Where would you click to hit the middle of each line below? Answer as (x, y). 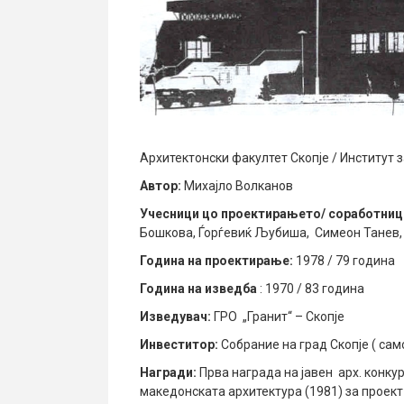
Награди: (168, 372)
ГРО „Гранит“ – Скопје (278, 316)
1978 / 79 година (344, 260)
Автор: (161, 185)
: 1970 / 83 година (311, 288)
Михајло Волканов (237, 185)
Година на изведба (198, 288)
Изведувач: (175, 316)
